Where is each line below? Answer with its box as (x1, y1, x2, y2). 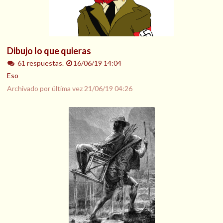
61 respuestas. (17, 58, 65, 67)
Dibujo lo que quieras (7, 45, 91, 56)
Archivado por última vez (7, 84, 84, 93)
